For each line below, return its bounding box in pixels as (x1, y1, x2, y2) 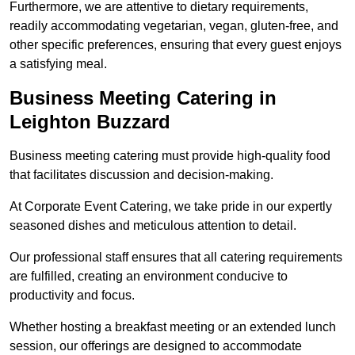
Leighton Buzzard (10, 111, 170, 133)
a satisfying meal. (10, 57, 107, 71)
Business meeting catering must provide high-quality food (10, 149, 330, 163)
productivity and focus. (10, 288, 135, 303)
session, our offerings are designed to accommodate (10, 339, 302, 353)
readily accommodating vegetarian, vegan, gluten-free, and (10, 19, 338, 33)
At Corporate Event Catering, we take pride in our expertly (10, 200, 332, 214)
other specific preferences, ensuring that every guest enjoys (10, 38, 342, 52)
